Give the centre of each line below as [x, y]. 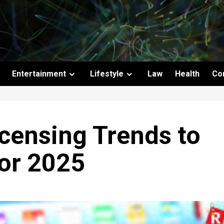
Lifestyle [107, 74]
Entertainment [39, 74]
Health [187, 74]
